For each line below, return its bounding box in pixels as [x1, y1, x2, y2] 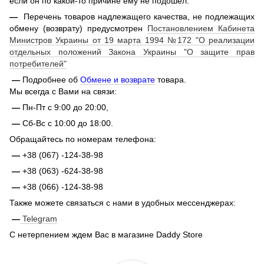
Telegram [22, 214, 57, 224]
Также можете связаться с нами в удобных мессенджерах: [9, 198, 236, 208]
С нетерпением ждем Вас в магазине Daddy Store [9, 230, 205, 240]
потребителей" [9, 59, 67, 69]
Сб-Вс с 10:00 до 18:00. [22, 118, 113, 128]
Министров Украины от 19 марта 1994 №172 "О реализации [9, 35, 255, 45]
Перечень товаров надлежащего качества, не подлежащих [24, 12, 255, 22]
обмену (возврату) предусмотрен [9, 24, 147, 34]
